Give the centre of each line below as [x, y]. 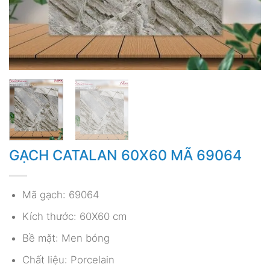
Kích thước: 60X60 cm [74, 217]
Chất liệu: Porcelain [68, 260]
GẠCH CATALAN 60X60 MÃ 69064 [125, 155]
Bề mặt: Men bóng [66, 238]
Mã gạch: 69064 [61, 194]
